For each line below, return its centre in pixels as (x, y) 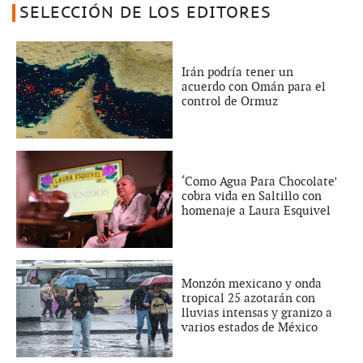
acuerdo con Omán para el (254, 86)
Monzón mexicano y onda (252, 283)
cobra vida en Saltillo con (252, 196)
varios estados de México (250, 327)
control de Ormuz (230, 101)
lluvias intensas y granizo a (257, 312)
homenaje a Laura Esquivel (256, 210)
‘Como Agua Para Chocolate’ (259, 181)
